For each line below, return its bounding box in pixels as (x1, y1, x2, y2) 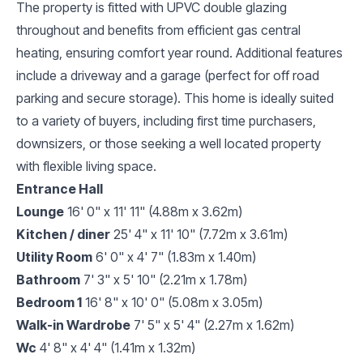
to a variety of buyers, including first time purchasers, (16, 112, 316, 129)
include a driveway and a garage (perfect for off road (16, 66, 319, 83)
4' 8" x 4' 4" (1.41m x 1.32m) (40, 339, 195, 356)
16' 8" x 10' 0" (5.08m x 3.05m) (85, 293, 263, 310)
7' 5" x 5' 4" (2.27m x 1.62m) (134, 316, 294, 333)
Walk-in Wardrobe (16, 316, 130, 333)
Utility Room (16, 248, 92, 265)
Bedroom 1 (16, 293, 82, 310)
